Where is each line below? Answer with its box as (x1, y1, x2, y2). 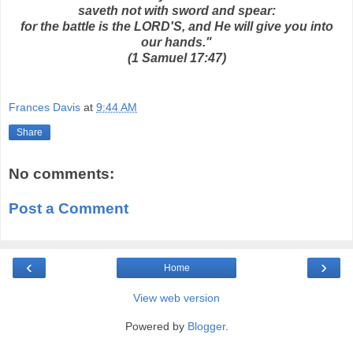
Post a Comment (9, 199, 128, 217)
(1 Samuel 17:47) (127, 50, 226, 65)
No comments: (9, 165, 114, 183)
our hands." (141, 35, 212, 49)
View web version (133, 292, 220, 305)
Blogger (187, 320, 225, 333)
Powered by (124, 320, 188, 333)
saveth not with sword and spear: (77, 3, 276, 17)
